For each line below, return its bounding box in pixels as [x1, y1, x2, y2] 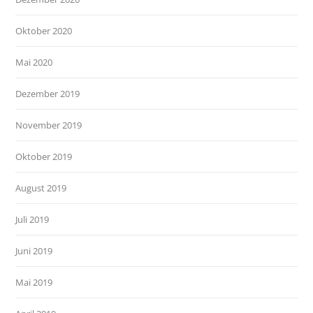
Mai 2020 [15, 56, 53, 69]
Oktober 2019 [15, 150, 73, 163]
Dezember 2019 [15, 87, 80, 101]
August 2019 [15, 182, 67, 195]
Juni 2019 [15, 245, 53, 258]
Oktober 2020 [15, 24, 73, 38]
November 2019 [15, 119, 82, 132]
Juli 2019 [15, 213, 50, 226]
